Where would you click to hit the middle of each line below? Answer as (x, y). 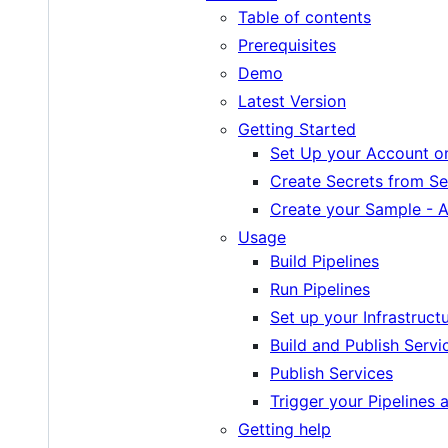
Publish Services (331, 372)
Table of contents (304, 16)
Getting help (284, 428)
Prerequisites (287, 44)
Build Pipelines (324, 260)
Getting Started (297, 128)
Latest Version (292, 100)
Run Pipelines (320, 288)
